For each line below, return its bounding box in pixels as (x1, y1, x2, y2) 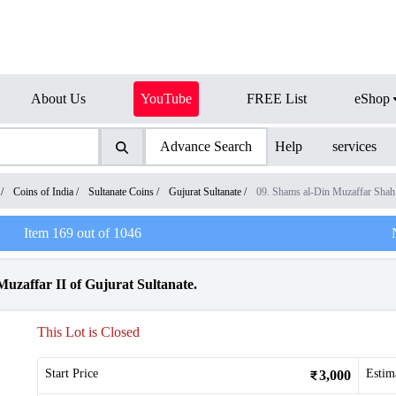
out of (72, 225, 113, 240)
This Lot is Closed (37, 324, 140, 339)
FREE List (247, 91, 307, 106)
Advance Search (159, 139, 252, 154)
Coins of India (13, 186, 73, 198)
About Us (31, 91, 86, 106)
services (332, 139, 377, 154)
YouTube (141, 91, 192, 106)
